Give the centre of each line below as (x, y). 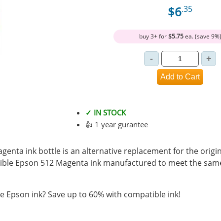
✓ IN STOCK (106, 112)
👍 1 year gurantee (117, 124)
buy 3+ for (153, 36)
